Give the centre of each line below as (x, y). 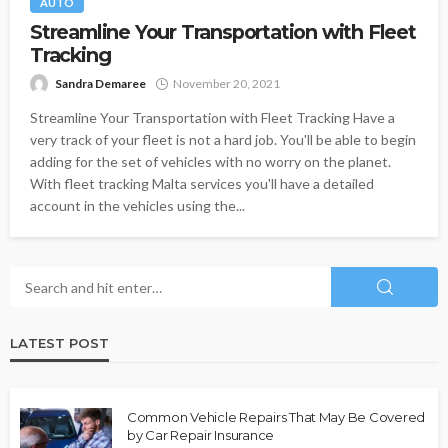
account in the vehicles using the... (137, 206)
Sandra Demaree (100, 84)
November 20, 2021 (226, 84)
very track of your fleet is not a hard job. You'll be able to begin (223, 140)
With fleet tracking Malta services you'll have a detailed (202, 184)
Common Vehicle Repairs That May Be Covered (276, 417)
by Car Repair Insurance (201, 435)
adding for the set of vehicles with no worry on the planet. (210, 162)
